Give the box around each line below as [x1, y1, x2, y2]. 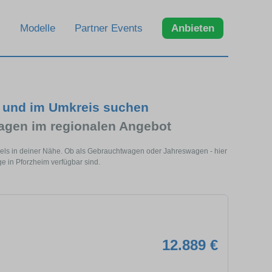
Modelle [20, 22, 55, 34]
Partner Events [75, 22, 143, 34]
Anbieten [171, 22, 214, 34]
